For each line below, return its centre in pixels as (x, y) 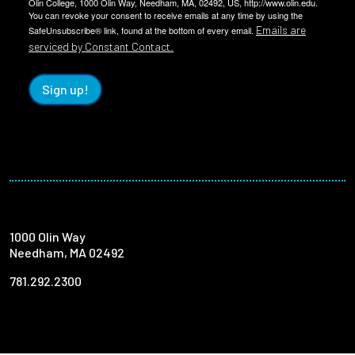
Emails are (281, 30)
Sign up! (65, 89)
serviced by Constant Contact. (101, 46)
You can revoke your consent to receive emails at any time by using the (166, 15)
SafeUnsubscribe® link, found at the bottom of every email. (142, 30)
